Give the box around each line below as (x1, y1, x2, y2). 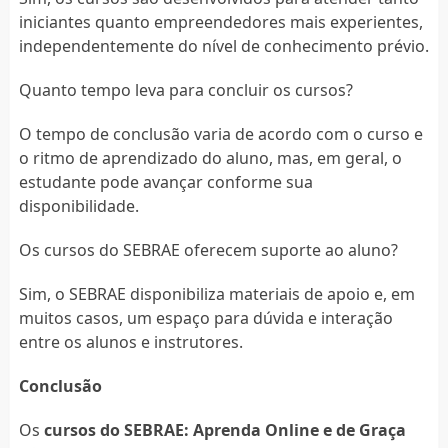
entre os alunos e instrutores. (18, 330, 243, 353)
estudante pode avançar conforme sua (18, 170, 313, 193)
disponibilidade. (18, 194, 139, 217)
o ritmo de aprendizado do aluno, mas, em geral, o (18, 146, 402, 169)
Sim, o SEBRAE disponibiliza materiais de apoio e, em (18, 282, 415, 305)
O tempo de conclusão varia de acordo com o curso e (18, 122, 423, 145)
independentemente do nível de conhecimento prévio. (18, 34, 429, 57)
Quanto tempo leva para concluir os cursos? (18, 78, 353, 101)
